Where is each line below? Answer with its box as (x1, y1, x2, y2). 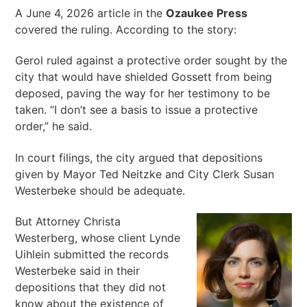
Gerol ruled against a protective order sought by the (15, 53, 288, 68)
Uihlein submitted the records (15, 247, 169, 262)
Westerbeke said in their (15, 264, 140, 278)
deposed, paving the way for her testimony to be (15, 86, 271, 101)
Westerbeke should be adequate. (15, 183, 186, 197)
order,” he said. (15, 119, 93, 134)
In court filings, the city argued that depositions (15, 150, 263, 164)
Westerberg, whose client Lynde (15, 231, 181, 245)
